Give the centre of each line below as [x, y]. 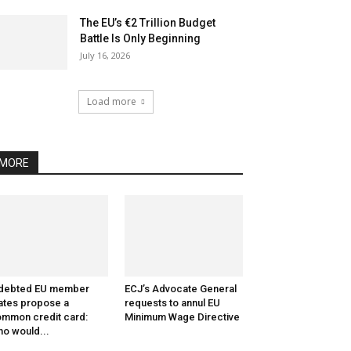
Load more [112, 101]
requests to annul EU [172, 303]
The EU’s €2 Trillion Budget [148, 23]
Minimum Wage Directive [182, 317]
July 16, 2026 [105, 55]
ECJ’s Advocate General [180, 289]
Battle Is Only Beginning [140, 38]
